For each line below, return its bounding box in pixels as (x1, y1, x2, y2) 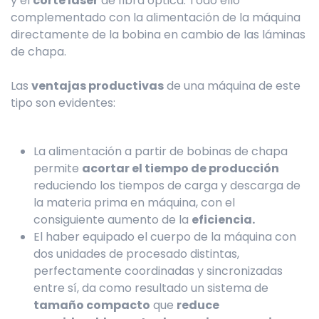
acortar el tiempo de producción (82, 160, 279, 177)
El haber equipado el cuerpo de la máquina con (33, 229, 296, 246)
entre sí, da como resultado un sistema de (33, 280, 268, 297)
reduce (177, 297, 219, 314)
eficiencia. (192, 211, 255, 229)
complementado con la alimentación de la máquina (11, 9, 300, 26)
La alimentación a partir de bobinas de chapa (33, 143, 288, 160)
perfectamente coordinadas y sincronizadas (33, 263, 283, 280)
